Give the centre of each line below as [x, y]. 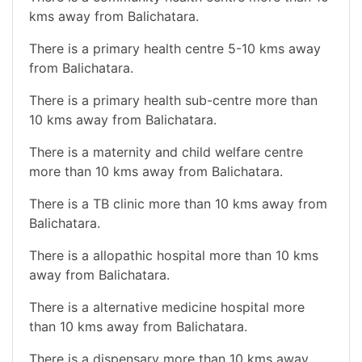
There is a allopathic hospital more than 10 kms [174, 255]
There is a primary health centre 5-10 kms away [175, 48]
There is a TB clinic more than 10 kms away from [178, 203]
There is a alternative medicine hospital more [167, 307]
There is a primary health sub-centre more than [173, 100]
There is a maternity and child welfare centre [166, 152]
